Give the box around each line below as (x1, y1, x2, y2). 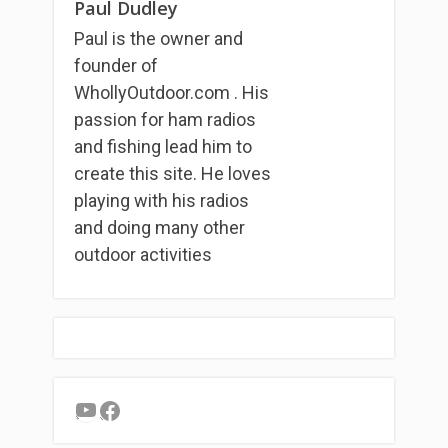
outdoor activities (74, 243, 212, 265)
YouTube (73, 394, 167, 423)
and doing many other (74, 216, 245, 238)
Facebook (97, 395, 203, 423)
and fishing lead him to (74, 135, 252, 157)
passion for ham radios (74, 108, 256, 130)
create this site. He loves (74, 162, 271, 184)
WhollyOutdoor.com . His (74, 81, 269, 103)
